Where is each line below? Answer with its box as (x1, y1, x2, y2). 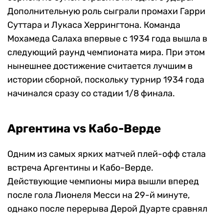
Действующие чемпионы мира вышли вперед (7, 176, 199, 187)
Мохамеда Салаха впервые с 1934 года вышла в (7, 33, 207, 44)
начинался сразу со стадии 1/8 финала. (7, 88, 175, 99)
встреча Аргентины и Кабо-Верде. (7, 162, 153, 174)
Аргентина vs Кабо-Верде (7, 122, 161, 136)
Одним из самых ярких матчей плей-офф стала (7, 149, 206, 160)
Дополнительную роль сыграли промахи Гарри (7, 6, 205, 17)
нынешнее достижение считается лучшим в (7, 61, 193, 72)
